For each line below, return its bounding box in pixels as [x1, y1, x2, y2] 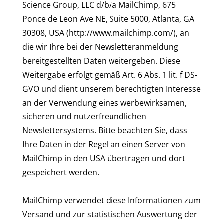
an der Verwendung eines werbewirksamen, [22, 97, 187, 108]
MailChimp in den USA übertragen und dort [22, 153, 185, 164]
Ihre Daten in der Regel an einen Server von [22, 139, 185, 150]
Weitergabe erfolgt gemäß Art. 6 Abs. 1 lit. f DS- [22, 69, 197, 80]
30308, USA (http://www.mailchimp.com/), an [22, 27, 189, 38]
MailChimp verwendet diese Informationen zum [22, 195, 201, 206]
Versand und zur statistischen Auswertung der [22, 209, 197, 220]
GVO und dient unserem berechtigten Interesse [22, 83, 201, 94]
